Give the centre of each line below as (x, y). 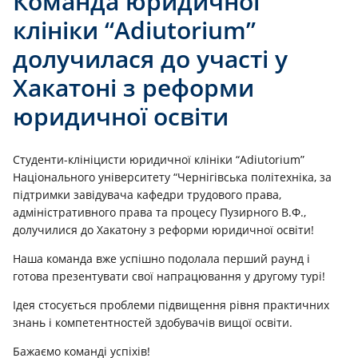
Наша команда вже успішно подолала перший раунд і (161, 258)
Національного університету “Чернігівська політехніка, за (172, 177)
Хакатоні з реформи (133, 88)
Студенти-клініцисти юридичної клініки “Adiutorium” (159, 159)
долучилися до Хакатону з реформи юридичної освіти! (163, 229)
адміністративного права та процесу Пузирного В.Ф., (159, 212)
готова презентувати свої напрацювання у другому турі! (169, 276)
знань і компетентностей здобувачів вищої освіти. (153, 322)
